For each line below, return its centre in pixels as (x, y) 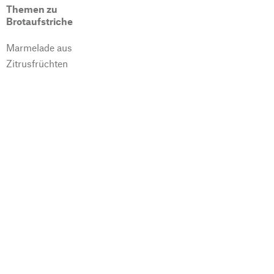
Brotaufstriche (39, 21)
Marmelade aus (39, 47)
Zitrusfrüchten (37, 63)
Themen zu (32, 9)
